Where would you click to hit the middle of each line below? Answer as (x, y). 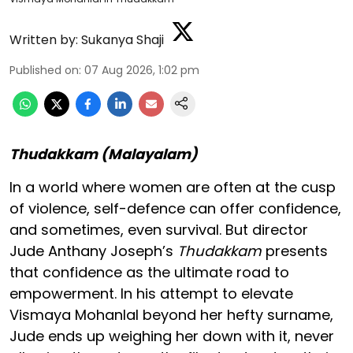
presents (295, 251)
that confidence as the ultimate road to (149, 273)
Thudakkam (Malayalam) (104, 154)
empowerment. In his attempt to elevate (151, 294)
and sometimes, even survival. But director (159, 230)
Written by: (44, 40)
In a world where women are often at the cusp (173, 188)
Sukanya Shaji (123, 40)
